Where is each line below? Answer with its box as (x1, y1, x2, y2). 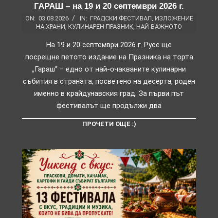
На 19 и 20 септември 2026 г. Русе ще (46, 40, 172, 49)
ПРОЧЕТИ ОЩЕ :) (82, 120, 136, 127)
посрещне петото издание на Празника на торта (25, 52, 193, 61)
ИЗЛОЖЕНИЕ (154, 14, 193, 22)
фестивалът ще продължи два (56, 101, 162, 110)
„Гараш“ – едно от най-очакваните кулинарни (32, 64, 186, 73)
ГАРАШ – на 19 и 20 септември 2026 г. (34, 1, 184, 11)
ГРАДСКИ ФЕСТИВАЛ (90, 14, 152, 22)
